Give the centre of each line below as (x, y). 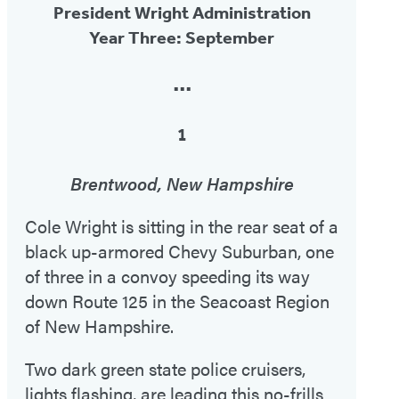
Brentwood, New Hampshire (182, 183)
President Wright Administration (182, 13)
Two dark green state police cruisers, (165, 368)
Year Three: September (182, 38)
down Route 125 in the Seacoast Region (177, 300)
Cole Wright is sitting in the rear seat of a (182, 225)
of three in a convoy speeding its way (167, 275)
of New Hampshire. (99, 325)
